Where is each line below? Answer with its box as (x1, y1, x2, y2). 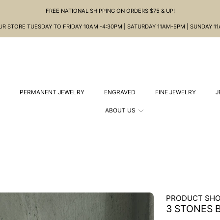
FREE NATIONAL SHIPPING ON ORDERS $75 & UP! (45, 7, 175, 15)
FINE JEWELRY (155, 88, 196, 96)
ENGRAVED (104, 88, 136, 96)
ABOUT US (105, 107, 137, 114)
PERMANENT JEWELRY (19, 88, 84, 96)
